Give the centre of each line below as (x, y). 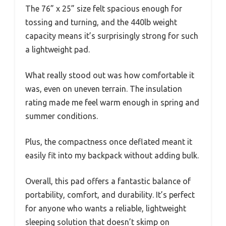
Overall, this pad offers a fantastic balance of (108, 181)
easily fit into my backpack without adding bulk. (112, 156)
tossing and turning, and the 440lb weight (101, 22)
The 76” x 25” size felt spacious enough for (104, 9)
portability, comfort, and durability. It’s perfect (110, 195)
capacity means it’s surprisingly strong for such (112, 36)
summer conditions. (62, 116)
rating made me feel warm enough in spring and (112, 103)
